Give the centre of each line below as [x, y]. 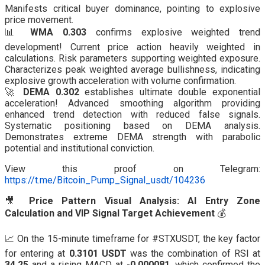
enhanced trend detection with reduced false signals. [132, 115]
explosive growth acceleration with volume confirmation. [120, 81]
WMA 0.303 [59, 33]
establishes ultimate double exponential [170, 92]
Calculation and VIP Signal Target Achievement [110, 214]
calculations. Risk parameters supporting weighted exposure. [132, 59]
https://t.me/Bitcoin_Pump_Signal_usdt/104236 [105, 180]
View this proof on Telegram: [132, 169]
